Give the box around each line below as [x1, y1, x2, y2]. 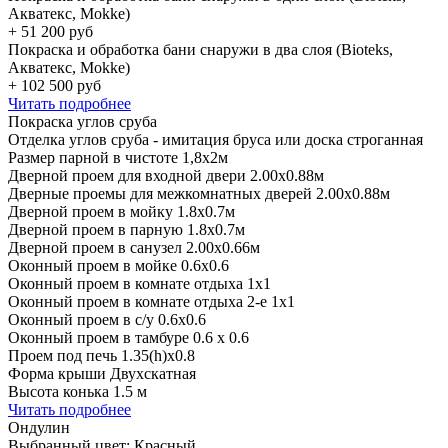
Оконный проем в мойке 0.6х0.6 [8, 256, 229, 274]
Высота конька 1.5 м [8, 382, 147, 400]
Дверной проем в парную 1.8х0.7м [8, 220, 245, 238]
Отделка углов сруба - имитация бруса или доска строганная [8, 130, 423, 148]
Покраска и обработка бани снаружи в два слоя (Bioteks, [8, 40, 393, 58]
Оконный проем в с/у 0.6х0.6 [8, 310, 206, 328]
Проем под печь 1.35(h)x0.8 [8, 346, 195, 364]
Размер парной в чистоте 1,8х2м [8, 148, 228, 166]
